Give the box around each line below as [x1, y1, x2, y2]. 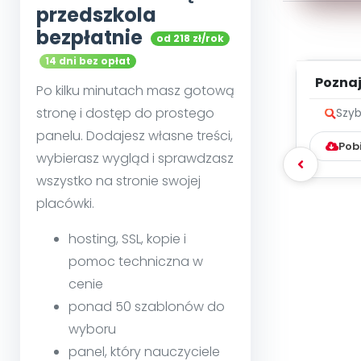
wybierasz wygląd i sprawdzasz [36, 149, 234, 168]
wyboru [68, 320, 116, 339]
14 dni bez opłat [45, 54, 131, 68]
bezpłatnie [36, 24, 143, 52]
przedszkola [36, 2, 156, 29]
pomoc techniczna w [68, 252, 203, 272]
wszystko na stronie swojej [36, 172, 201, 191]
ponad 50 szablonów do [68, 297, 225, 317]
